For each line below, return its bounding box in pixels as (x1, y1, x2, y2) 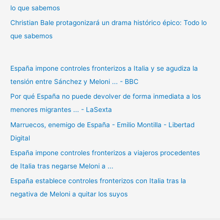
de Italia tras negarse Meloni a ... (10, 162, 114, 170)
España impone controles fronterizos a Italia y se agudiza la (10, 64, 198, 72)
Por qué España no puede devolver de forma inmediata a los (10, 92, 201, 101)
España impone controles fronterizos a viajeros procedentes (10, 148, 200, 157)
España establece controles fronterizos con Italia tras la (10, 177, 187, 185)
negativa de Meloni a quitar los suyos (10, 190, 128, 198)
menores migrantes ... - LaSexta (10, 106, 112, 114)
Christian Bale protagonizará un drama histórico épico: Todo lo (10, 19, 207, 27)
